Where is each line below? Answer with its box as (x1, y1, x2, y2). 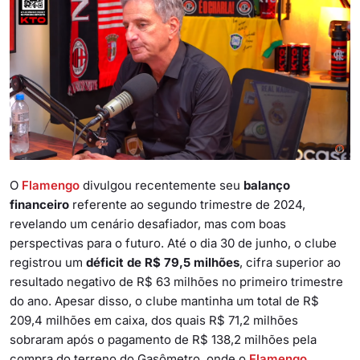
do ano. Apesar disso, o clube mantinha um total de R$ (10, 292, 319, 309)
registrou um (10, 254, 86, 270)
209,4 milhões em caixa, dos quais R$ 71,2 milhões (10, 312, 298, 328)
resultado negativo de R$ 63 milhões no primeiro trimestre (10, 273, 343, 289)
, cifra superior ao (239, 254, 341, 270)
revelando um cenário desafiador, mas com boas (10, 215, 286, 231)
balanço (243, 177, 290, 193)
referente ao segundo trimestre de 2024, (69, 196, 305, 212)
